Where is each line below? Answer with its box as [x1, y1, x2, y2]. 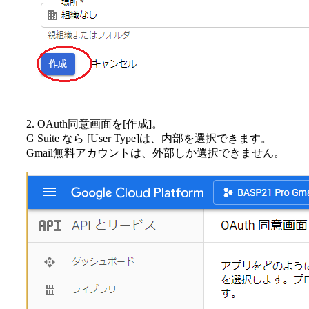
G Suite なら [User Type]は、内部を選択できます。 [26, 132, 272, 145]
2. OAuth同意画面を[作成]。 [26, 118, 163, 130]
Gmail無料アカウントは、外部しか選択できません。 [26, 147, 285, 159]
